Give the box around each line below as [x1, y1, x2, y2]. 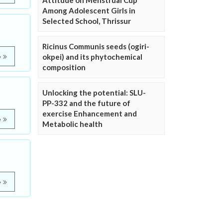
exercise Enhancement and [42, 109, 137, 118]
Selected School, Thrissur [42, 16, 131, 26]
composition [42, 63, 86, 72]
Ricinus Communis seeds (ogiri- [42, 42, 149, 51]
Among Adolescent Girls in [42, 6, 135, 15]
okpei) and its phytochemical [42, 52, 142, 62]
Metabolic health [42, 119, 103, 129]
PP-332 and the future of [42, 99, 130, 108]
